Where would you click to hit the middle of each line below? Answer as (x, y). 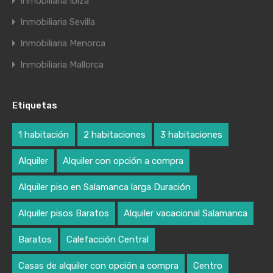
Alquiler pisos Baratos (64, 213)
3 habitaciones (191, 135)
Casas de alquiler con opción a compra (98, 266)
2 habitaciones (115, 135)
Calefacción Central (108, 239)
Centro (208, 266)
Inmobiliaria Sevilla (58, 22)
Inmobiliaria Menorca (63, 43)
